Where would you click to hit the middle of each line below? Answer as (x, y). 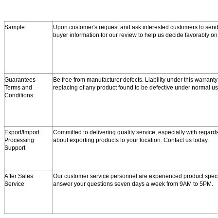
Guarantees (20, 80)
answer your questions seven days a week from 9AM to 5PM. (133, 184)
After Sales (19, 176)
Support (15, 148)
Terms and (18, 88)
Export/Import (22, 133)
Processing (19, 140)
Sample (15, 27)
